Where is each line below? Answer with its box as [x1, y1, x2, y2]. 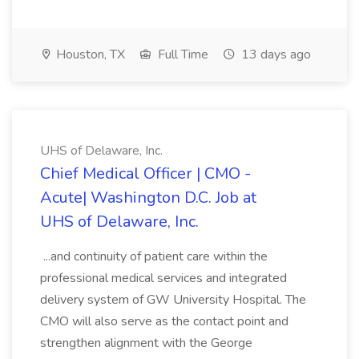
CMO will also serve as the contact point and [40, 313, 288, 330]
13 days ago [238, 46, 311, 63]
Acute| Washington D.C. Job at [40, 187, 256, 208]
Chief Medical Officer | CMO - [40, 163, 251, 184]
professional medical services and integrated [40, 269, 287, 287]
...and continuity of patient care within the [40, 248, 268, 265]
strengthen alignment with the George [40, 334, 252, 352]
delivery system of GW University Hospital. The [40, 291, 306, 309]
